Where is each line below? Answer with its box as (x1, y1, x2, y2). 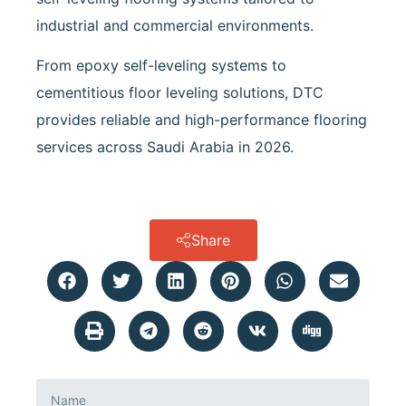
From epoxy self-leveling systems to (36, 56, 286, 75)
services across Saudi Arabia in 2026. (36, 138, 294, 157)
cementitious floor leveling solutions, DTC (36, 83, 324, 102)
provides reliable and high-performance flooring (36, 111, 367, 130)
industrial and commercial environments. (36, 15, 314, 34)
